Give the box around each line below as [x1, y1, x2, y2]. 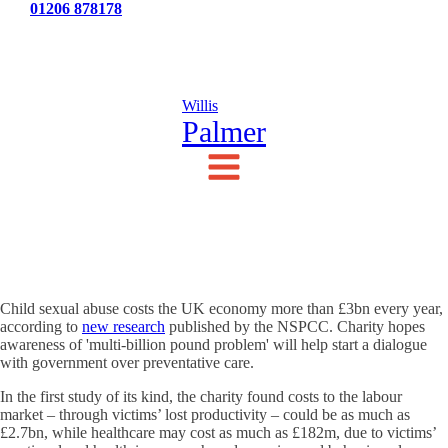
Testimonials [181, 28, 266, 45]
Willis [182, 97, 218, 114]
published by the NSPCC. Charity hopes [165, 318, 425, 335]
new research [82, 318, 165, 335]
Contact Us [335, 28, 412, 45]
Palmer [182, 115, 266, 148]
